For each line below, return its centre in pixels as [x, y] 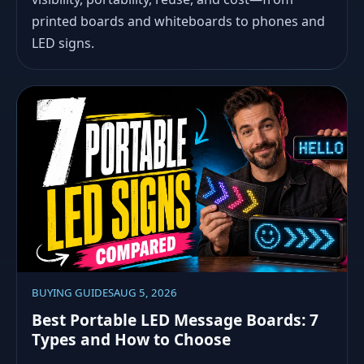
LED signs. [63, 43]
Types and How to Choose [131, 340]
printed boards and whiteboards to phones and [178, 21]
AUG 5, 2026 [145, 292]
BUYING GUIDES [72, 292]
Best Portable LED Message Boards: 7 [175, 320]
